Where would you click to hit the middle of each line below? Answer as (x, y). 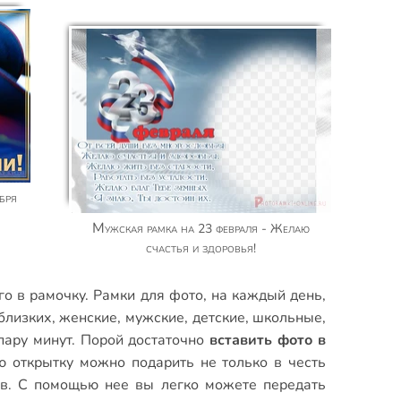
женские (89, 318)
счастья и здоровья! (201, 248)
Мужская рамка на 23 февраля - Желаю (99, 228)
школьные (288, 318)
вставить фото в (268, 340)
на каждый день (266, 295)
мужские (154, 318)
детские (218, 318)
